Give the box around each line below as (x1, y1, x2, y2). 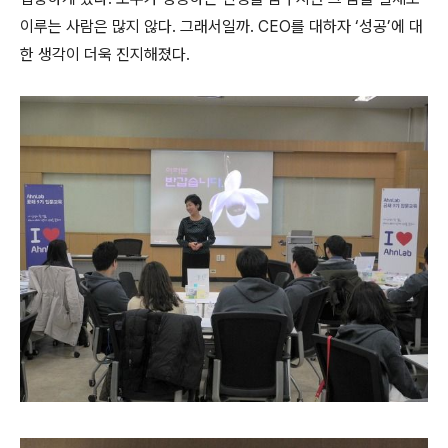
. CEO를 (250, 17, 305, 36)
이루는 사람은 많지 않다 (20, 17, 172, 36)
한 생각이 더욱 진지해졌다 (20, 45, 186, 64)
